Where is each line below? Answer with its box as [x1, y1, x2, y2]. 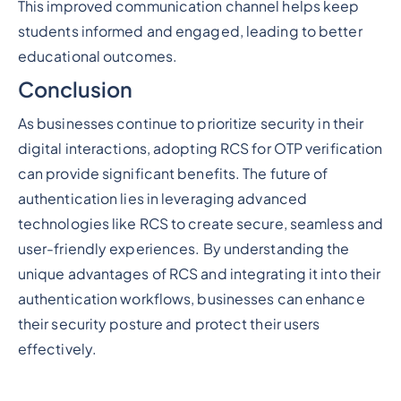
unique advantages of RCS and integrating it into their [17, 265, 381, 284]
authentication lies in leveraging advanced [17, 190, 308, 209]
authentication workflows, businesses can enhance [17, 290, 365, 309]
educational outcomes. [17, 47, 177, 65]
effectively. [17, 340, 98, 359]
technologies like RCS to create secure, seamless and [17, 215, 384, 234]
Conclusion [17, 76, 132, 103]
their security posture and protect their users [17, 315, 320, 334]
